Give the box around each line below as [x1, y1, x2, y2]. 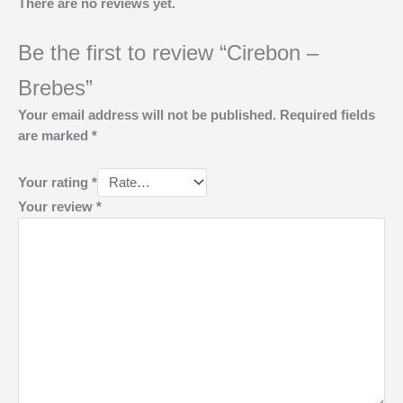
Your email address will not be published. [18, 108, 276, 123]
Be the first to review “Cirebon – [18, 40, 318, 65]
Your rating [18, 175, 92, 190]
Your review [18, 200, 96, 215]
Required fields [280, 108, 375, 123]
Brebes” [18, 76, 93, 100]
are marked [18, 129, 92, 144]
